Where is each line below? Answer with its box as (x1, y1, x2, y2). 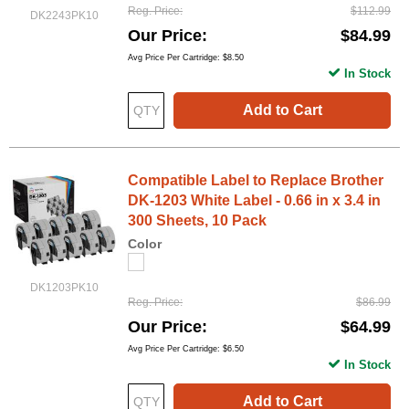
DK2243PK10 (29, 9, 99, 23)
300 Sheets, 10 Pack (128, 212, 267, 228)
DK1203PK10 (29, 280, 99, 294)
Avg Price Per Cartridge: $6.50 (128, 343, 244, 353)
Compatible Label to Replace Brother (128, 172, 383, 188)
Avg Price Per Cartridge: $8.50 (128, 52, 244, 62)
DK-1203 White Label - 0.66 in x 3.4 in (128, 192, 381, 208)
